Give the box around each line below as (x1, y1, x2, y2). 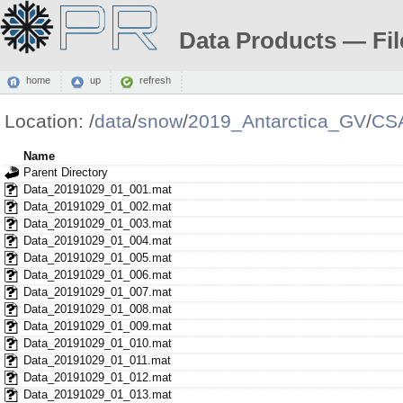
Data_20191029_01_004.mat (22, 233, 172, 247)
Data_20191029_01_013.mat (22, 387, 172, 401)
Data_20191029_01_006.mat (22, 267, 172, 282)
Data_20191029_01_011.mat (22, 353, 171, 367)
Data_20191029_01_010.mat (22, 336, 172, 350)
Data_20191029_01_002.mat (22, 199, 172, 213)
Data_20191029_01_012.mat (22, 370, 172, 384)
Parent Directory (22, 165, 108, 179)
